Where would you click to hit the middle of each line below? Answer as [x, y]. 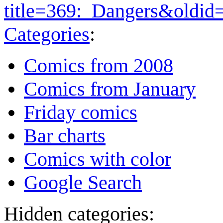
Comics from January [110, 89]
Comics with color [98, 159]
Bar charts [65, 136]
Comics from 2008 [99, 66]
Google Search [83, 183]
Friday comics [81, 112]
